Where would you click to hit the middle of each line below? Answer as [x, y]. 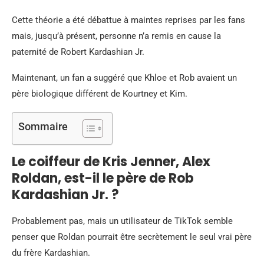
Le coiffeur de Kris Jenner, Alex [111, 162]
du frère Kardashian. [51, 253]
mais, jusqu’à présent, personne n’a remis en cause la [116, 36]
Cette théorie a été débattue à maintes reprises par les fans [128, 20]
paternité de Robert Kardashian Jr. [78, 52]
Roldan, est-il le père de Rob [103, 179]
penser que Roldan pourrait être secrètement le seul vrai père [132, 237]
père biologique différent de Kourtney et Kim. [100, 94]
